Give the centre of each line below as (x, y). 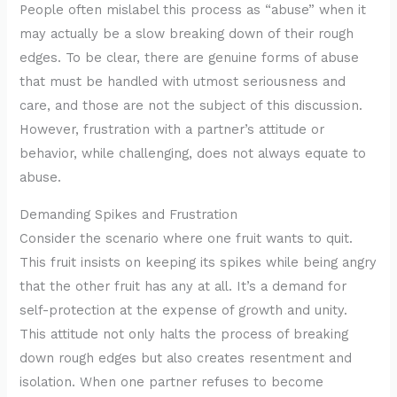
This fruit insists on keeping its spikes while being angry (198, 262)
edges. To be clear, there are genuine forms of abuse (190, 57)
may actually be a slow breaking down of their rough (187, 33)
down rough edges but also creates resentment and (186, 358)
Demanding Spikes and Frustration (129, 214)
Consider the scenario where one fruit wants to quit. (187, 238)
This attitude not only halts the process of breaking (184, 334)
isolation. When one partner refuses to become (172, 381)
